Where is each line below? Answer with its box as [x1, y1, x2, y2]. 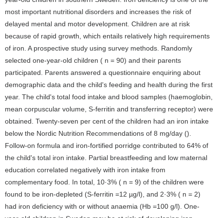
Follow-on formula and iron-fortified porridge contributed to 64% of [5, 142, 208, 149]
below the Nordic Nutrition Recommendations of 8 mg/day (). [5, 129, 191, 137]
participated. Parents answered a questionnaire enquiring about [5, 69, 200, 76]
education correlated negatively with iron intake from [5, 166, 165, 174]
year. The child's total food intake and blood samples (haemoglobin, [5, 93, 213, 101]
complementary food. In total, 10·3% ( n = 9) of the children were [5, 178, 204, 186]
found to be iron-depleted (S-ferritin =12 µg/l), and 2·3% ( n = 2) [5, 190, 200, 198]
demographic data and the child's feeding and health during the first [5, 81, 213, 89]
